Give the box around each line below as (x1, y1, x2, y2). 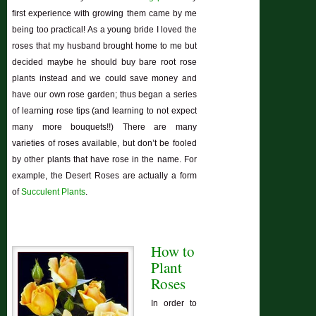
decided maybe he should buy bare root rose (12, 57, 197, 68)
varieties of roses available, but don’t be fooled (12, 138, 197, 149)
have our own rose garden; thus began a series (12, 90, 197, 100)
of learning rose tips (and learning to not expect (12, 106, 197, 116)
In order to (151, 298, 197, 309)
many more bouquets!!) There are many (12, 122, 197, 133)
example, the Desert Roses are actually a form (12, 171, 197, 181)
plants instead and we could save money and (12, 73, 197, 84)
